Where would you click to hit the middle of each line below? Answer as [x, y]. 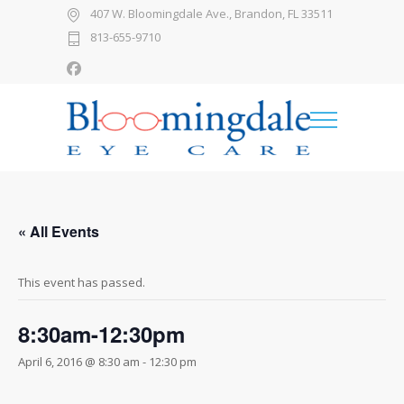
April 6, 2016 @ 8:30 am [79, 362]
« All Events [59, 231]
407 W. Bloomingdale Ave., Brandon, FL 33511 [211, 14]
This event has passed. [82, 282]
